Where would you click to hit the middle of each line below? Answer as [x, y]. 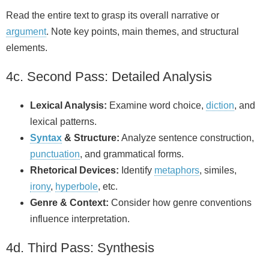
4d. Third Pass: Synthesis [80, 247]
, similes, [218, 170]
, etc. [108, 186]
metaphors [177, 170]
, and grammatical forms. [132, 154]
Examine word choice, [156, 105]
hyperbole [77, 186]
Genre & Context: [69, 202]
